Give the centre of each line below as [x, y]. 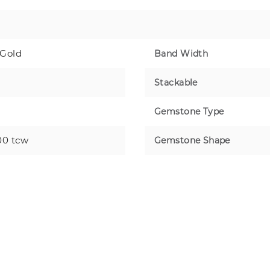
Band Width [181, 53]
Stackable [176, 82]
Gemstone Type [189, 111]
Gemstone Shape [192, 140]
